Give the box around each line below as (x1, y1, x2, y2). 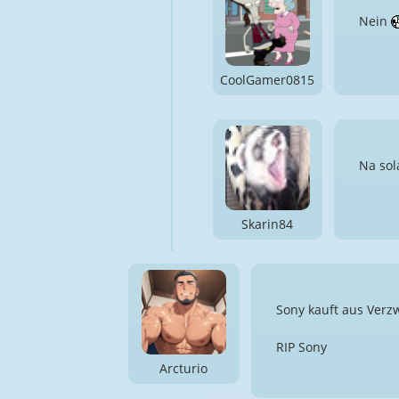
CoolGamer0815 (220, 70, 315, 88)
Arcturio (159, 359, 208, 377)
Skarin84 (241, 215, 294, 232)
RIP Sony (275, 338, 327, 355)
